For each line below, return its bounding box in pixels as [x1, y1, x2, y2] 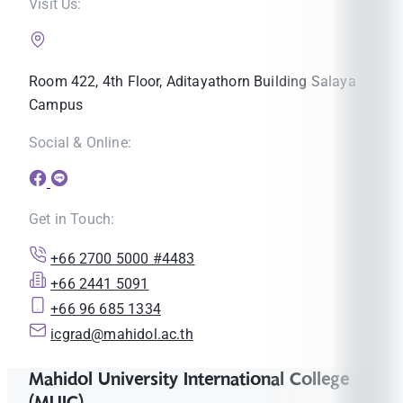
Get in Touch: [29, 210, 115, 228]
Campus [29, 95, 84, 113]
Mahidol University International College [29, 364, 349, 394]
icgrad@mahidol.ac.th [50, 325, 193, 343]
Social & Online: [29, 133, 131, 151]
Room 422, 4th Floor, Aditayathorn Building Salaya [29, 72, 356, 90]
